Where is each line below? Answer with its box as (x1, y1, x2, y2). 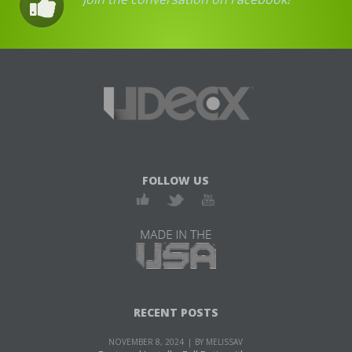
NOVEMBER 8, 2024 (108, 336, 185, 348)
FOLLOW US (142, 173, 210, 189)
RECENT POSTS (133, 305, 218, 321)
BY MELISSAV (195, 336, 244, 348)
